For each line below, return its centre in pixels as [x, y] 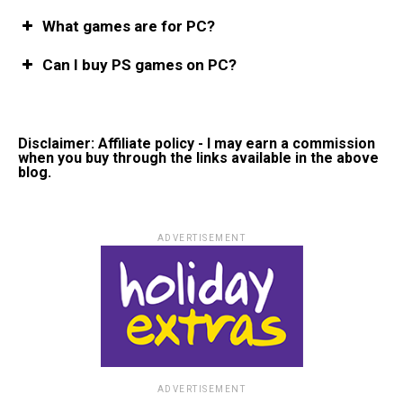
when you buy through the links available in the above [198, 157]
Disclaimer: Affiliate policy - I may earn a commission [197, 143]
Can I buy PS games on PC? [139, 64]
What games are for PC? [129, 26]
